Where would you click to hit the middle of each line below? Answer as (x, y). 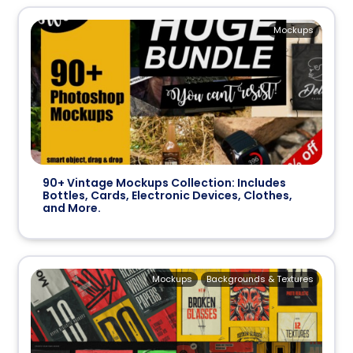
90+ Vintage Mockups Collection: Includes (165, 183)
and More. (72, 208)
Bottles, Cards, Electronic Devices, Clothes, (168, 196)
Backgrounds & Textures (260, 279)
